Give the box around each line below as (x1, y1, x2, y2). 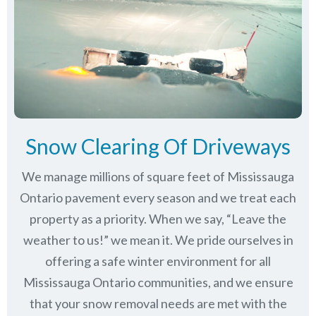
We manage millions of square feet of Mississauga (22, 169, 294, 185)
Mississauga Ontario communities (23, 274, 208, 291)
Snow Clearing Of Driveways (25, 133, 291, 159)
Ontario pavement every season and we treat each (20, 190, 296, 206)
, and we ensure (207, 274, 293, 291)
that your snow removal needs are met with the (29, 296, 287, 312)
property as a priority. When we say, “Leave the (30, 211, 286, 227)
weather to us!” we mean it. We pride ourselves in (23, 232, 293, 248)
